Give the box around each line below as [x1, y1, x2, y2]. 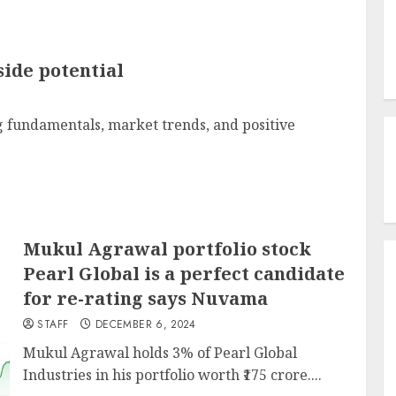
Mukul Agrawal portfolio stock [23, 237, 312, 261]
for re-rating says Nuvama [23, 286, 269, 310]
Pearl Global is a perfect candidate [23, 262, 346, 286]
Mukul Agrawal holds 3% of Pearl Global [23, 343, 298, 362]
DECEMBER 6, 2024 [95, 316, 196, 332]
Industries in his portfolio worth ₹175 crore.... [23, 365, 323, 385]
